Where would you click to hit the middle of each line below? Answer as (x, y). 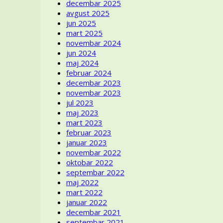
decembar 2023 (94, 82)
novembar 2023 (94, 92)
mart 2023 (84, 122)
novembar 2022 (94, 152)
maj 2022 (82, 182)
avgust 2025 (88, 13)
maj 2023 (82, 112)
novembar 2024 (94, 43)
